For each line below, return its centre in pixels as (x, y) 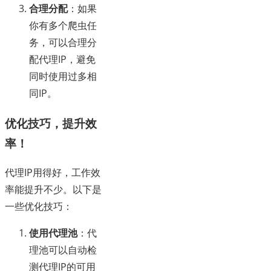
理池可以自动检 (63, 250)
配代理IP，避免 (62, 59)
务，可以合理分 (63, 42)
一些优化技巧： (39, 207)
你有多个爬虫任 (63, 25)
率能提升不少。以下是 (53, 190)
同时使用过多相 (63, 76)
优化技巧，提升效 (51, 123)
